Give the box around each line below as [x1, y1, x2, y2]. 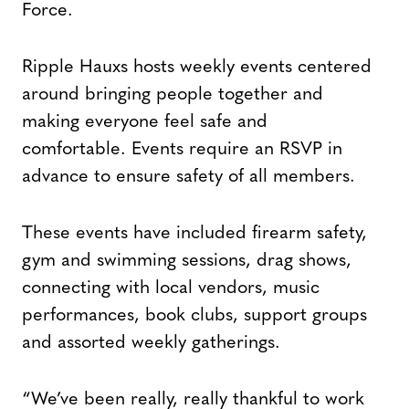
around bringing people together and [22, 86, 323, 105]
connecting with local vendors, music [22, 279, 320, 299]
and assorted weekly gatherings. [22, 334, 280, 353]
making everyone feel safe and [22, 113, 267, 132]
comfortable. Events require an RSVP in [22, 141, 342, 160]
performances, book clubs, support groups [22, 307, 367, 326]
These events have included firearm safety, [22, 225, 367, 244]
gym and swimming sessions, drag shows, [22, 252, 351, 271]
